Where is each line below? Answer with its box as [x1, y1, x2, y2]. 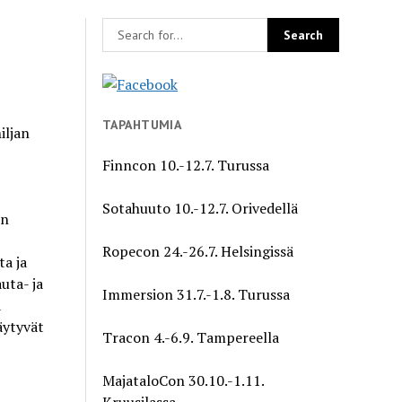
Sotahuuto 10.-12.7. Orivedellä [102, 197, 299, 218]
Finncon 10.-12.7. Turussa [102, 154, 270, 175]
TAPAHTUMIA [102, 116, 182, 133]
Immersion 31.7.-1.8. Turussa [102, 284, 291, 304]
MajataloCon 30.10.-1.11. [102, 370, 265, 390]
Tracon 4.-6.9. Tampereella [102, 327, 280, 347]
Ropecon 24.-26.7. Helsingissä [102, 240, 294, 261]
